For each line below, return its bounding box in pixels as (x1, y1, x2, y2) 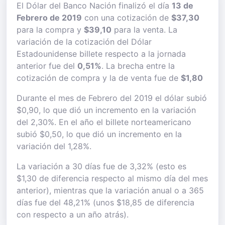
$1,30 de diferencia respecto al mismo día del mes (17, 173, 208, 183)
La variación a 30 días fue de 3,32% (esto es (17, 161, 186, 171)
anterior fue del (17, 61, 77, 71)
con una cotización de (82, 13, 171, 23)
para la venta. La (111, 25, 177, 35)
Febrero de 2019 (17, 13, 82, 23)
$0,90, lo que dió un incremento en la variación (17, 105, 196, 115)
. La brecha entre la (101, 61, 175, 71)
